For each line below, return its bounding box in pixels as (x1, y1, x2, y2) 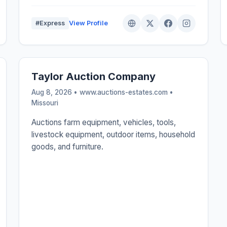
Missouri (31, 99, 59, 107)
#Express (35, 19, 65, 27)
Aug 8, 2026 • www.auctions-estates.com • (31, 88, 174, 97)
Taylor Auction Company (31, 70, 156, 83)
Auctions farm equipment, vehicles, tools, (31, 118, 176, 128)
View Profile (69, 19, 108, 27)
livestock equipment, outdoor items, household (31, 130, 196, 140)
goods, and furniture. (31, 142, 104, 152)
